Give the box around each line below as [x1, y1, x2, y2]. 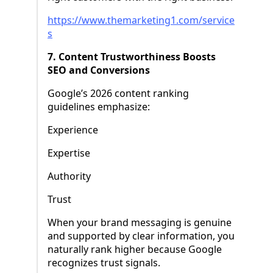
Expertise [48, 146, 90, 160]
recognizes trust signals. [48, 256, 160, 270]
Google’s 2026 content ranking [48, 87, 189, 101]
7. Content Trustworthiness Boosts [48, 50, 216, 64]
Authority [48, 169, 91, 183]
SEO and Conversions [48, 63, 150, 77]
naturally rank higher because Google [48, 243, 222, 257]
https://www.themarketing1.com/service [48, 13, 235, 27]
